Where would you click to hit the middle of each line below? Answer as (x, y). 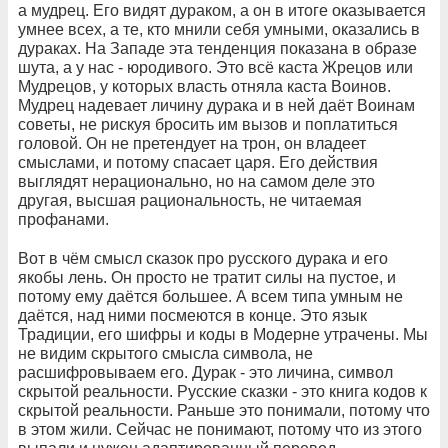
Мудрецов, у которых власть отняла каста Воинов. (204, 86)
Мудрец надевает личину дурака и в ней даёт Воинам (216, 105)
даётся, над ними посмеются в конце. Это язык (192, 315)
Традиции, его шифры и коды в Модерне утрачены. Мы (223, 334)
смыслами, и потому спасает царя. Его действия (198, 162)
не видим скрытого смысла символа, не (165, 353)
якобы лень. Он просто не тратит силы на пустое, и (207, 277)
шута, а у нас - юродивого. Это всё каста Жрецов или (215, 67)
